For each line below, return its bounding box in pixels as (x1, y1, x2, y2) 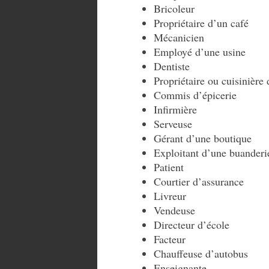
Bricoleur (154, 1, 195, 16)
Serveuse (154, 116, 192, 131)
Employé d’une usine (154, 44, 246, 59)
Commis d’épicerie (154, 88, 237, 102)
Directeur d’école (154, 217, 229, 232)
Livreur (154, 189, 186, 203)
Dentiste (154, 59, 190, 73)
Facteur (154, 232, 186, 246)
